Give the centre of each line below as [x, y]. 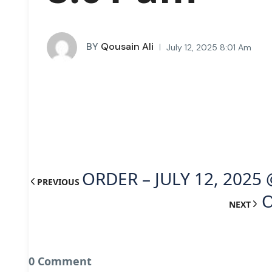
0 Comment [60, 261]
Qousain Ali [126, 46]
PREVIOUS [58, 182]
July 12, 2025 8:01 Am [209, 47]
